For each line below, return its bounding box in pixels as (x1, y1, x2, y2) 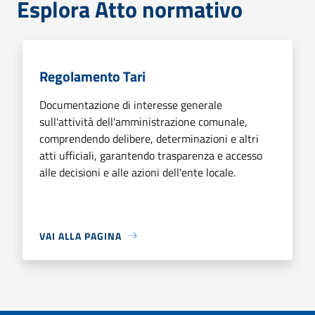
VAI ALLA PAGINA (39, 228, 122, 243)
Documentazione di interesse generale (39, 96, 222, 113)
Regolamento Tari (39, 65, 146, 87)
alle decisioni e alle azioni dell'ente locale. (39, 163, 236, 181)
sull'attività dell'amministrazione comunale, (39, 112, 247, 130)
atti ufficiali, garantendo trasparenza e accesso (39, 146, 262, 164)
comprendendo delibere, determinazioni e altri (39, 129, 259, 147)
